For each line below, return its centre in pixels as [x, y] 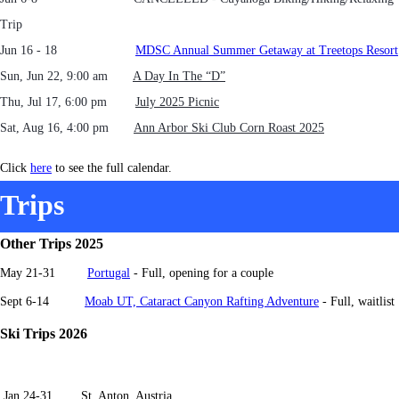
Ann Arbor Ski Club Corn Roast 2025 [229, 128]
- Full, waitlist [357, 301]
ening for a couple [228, 273]
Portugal [109, 273]
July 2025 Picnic [177, 102]
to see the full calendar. [112, 168]
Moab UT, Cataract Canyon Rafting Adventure [202, 301]
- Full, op [156, 273]
